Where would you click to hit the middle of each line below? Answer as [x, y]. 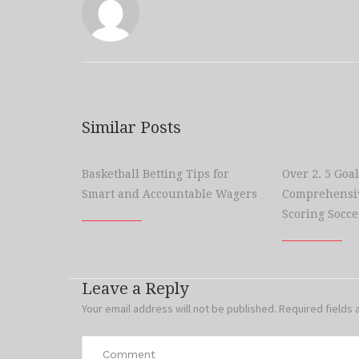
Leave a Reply [135, 288]
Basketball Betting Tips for [155, 174]
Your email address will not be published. [179, 309]
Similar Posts [131, 127]
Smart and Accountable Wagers [169, 194]
